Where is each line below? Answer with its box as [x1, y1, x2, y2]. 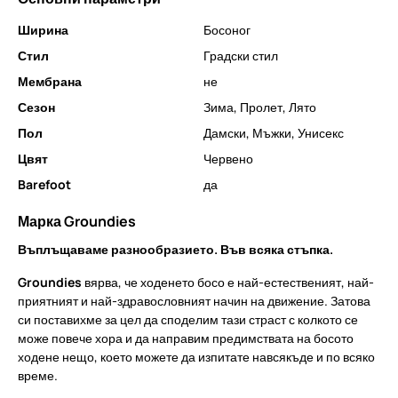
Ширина [18, 21, 68, 38]
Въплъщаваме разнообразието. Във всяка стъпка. [18, 241, 333, 258]
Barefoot [18, 176, 71, 193]
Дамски [203, 124, 246, 141]
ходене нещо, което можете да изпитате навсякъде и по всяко [18, 348, 375, 365]
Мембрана [18, 73, 82, 90]
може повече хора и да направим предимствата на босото [18, 330, 354, 346]
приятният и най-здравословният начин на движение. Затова [18, 292, 370, 309]
